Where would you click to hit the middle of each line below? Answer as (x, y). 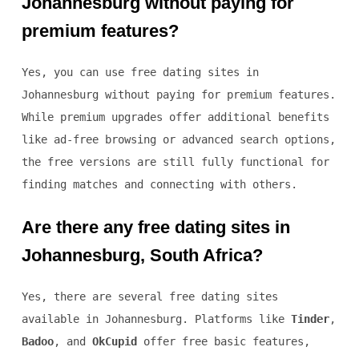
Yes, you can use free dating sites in (140, 73)
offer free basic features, (223, 342)
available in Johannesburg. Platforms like (156, 319)
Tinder (310, 319)
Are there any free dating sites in (155, 228)
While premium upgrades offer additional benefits (175, 117)
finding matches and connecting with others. (159, 185)
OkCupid (114, 342)
